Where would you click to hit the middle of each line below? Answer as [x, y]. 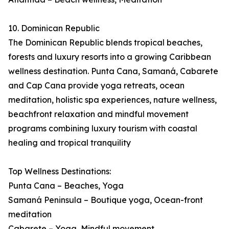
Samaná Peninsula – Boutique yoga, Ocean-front [106, 200]
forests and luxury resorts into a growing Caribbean [110, 57]
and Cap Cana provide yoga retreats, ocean [96, 86]
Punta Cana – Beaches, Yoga [66, 186]
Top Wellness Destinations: [60, 171]
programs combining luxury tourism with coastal [103, 129]
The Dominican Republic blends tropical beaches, [105, 43]
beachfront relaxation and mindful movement [98, 114]
